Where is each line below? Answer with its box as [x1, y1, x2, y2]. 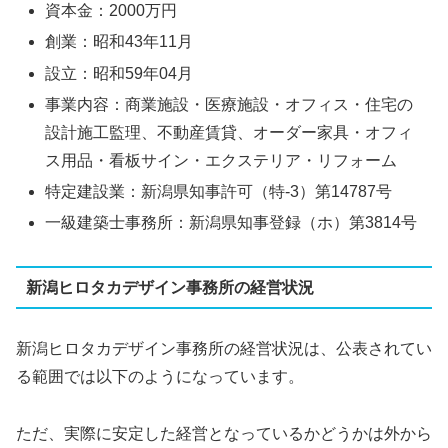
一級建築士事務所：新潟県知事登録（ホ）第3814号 [45, 214, 418, 232]
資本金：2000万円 [45, 2, 178, 20]
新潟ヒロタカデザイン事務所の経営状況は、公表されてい [16, 340, 432, 358]
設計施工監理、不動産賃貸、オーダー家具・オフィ [45, 123, 414, 141]
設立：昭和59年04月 [45, 64, 194, 82]
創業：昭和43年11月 [45, 33, 194, 51]
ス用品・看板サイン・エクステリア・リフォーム [45, 151, 398, 169]
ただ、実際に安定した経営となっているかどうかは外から [16, 424, 432, 442]
